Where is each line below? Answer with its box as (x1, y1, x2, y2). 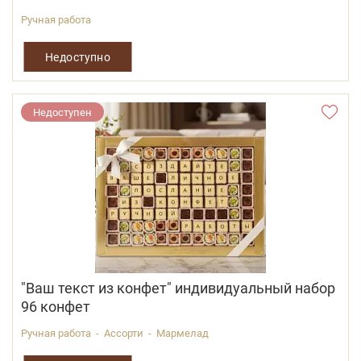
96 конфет (21, 297, 90, 317)
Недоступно (44, 48, 111, 64)
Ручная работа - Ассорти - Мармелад (21, 326, 209, 341)
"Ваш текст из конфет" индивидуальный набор (21, 278, 335, 298)
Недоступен (33, 105, 92, 120)
